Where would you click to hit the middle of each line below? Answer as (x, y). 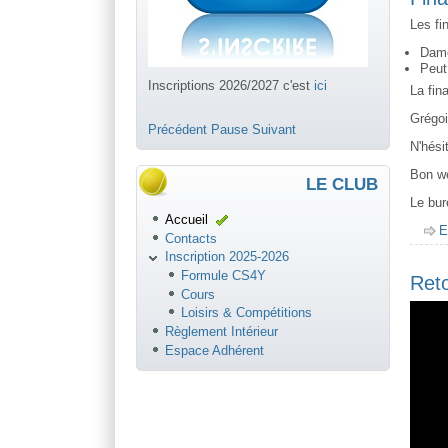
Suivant (274, 130)
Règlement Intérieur (221, 331)
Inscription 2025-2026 (226, 257)
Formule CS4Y (224, 275)
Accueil (186, 220)
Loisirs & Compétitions (247, 313)
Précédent (178, 130)
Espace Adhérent (214, 350)
